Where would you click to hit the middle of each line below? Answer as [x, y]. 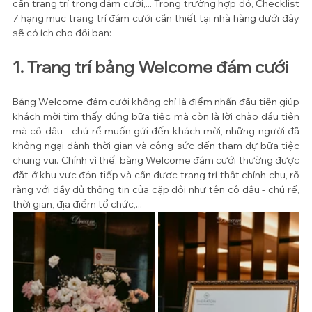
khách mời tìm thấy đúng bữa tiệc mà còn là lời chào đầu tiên [156, 116]
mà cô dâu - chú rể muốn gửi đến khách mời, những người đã [156, 131]
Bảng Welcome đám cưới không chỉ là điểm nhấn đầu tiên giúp [156, 102]
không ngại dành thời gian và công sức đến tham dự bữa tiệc [156, 146]
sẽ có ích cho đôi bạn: [62, 33]
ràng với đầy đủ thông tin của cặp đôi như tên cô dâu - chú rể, [156, 189]
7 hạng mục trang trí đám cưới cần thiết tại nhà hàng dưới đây [156, 18]
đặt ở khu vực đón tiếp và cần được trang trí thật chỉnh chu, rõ [156, 175]
